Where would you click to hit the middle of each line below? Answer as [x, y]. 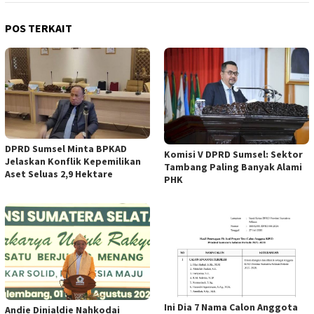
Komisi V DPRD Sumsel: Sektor [233, 155]
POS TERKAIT [39, 28]
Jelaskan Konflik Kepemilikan [73, 162]
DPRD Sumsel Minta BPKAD [66, 149]
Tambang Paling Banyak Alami [233, 167]
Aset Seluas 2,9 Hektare [59, 174]
